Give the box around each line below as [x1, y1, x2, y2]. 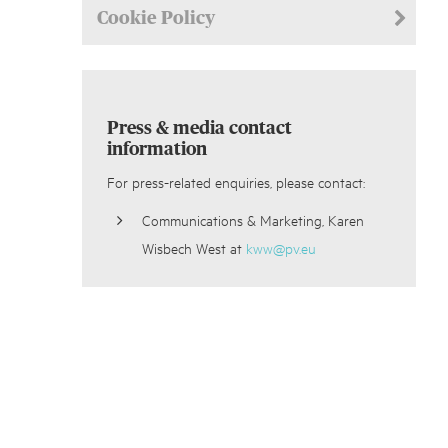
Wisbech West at [142, 238, 246, 258]
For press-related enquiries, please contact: [107, 172, 365, 192]
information [107, 141, 207, 160]
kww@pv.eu [246, 238, 316, 258]
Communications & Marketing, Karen [142, 210, 364, 230]
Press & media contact [107, 120, 292, 139]
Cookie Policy [97, 10, 215, 29]
